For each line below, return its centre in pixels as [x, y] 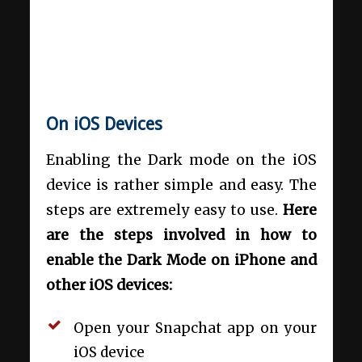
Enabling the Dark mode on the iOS [181, 160]
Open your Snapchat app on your [195, 328]
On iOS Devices [104, 124]
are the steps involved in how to [181, 235]
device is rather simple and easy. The [181, 185]
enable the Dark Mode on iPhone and [181, 260]
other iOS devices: [109, 285]
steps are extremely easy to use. [164, 210]
